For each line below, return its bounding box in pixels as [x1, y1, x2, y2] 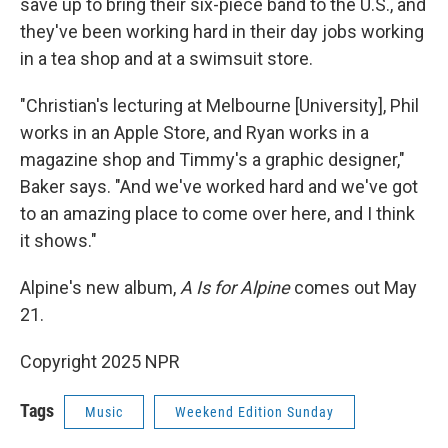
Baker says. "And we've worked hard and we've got [20, 176, 418, 197]
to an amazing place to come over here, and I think [20, 203, 415, 224]
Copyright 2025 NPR [20, 351, 180, 372]
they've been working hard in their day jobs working [20, 21, 424, 42]
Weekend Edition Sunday [175, 404, 334, 420]
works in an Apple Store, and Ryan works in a [20, 122, 369, 143]
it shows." [20, 230, 97, 251]
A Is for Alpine [180, 277, 290, 298]
